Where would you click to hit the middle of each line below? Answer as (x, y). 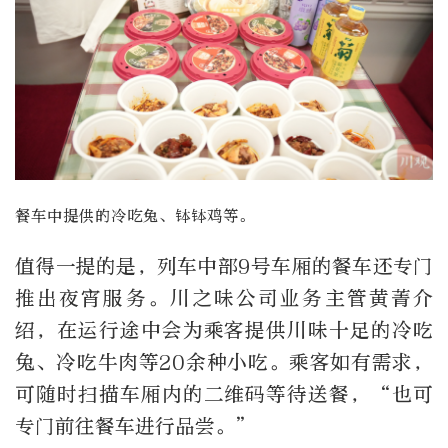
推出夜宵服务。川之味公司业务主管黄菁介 (224, 299)
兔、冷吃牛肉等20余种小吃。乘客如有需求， (224, 363)
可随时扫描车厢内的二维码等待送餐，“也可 (224, 395)
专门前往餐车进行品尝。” (135, 427)
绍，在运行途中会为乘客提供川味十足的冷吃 (224, 331)
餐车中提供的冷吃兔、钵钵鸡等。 (135, 216)
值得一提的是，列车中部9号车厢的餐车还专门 (224, 267)
